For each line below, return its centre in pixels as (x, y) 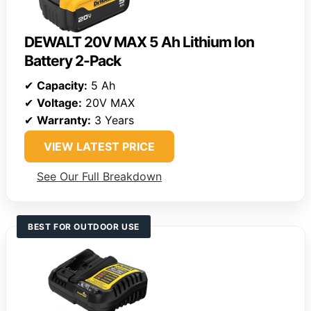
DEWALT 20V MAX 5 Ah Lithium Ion (139, 42)
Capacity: (62, 86)
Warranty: (64, 120)
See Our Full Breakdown (99, 177)
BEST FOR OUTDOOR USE (84, 227)
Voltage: (59, 103)
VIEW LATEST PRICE (99, 147)
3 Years (112, 120)
